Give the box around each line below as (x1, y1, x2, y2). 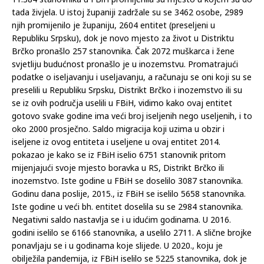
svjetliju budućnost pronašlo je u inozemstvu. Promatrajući (12, 58, 238, 70)
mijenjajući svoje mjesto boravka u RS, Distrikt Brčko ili (12, 161, 224, 173)
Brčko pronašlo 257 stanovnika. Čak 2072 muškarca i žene (12, 45, 235, 57)
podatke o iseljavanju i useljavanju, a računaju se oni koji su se (12, 71, 252, 82)
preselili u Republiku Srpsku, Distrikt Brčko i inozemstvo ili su (12, 84, 242, 95)
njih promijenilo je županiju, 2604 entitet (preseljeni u (12, 19, 215, 31)
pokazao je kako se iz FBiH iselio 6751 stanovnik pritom (12, 148, 226, 160)
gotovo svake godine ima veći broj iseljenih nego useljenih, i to (12, 110, 252, 121)
